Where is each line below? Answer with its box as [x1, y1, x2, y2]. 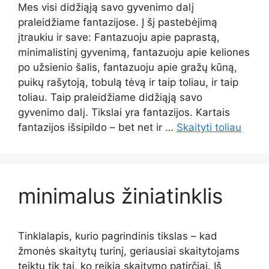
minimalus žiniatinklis [18, 183, 223, 208]
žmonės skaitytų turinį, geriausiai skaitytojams [18, 245, 240, 257]
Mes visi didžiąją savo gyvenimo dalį [18, 1, 194, 13]
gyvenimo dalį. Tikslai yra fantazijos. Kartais [18, 106, 230, 118]
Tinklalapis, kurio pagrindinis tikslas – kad [18, 230, 217, 242]
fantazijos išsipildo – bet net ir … [18, 121, 177, 133]
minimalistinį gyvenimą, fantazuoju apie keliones [18, 46, 250, 58]
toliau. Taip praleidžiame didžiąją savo [18, 91, 202, 103]
